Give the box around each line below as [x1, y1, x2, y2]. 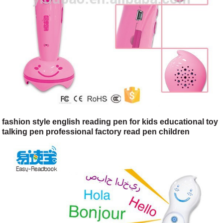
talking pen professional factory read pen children [2, 127, 190, 136]
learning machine [2, 137, 68, 146]
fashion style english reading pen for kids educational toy [2, 117, 219, 126]
